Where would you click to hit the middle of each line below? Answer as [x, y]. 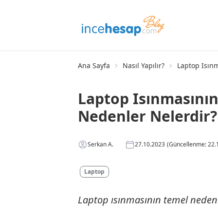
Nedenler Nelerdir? [147, 116]
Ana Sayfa [94, 65]
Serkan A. [100, 144]
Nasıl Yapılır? [144, 65]
